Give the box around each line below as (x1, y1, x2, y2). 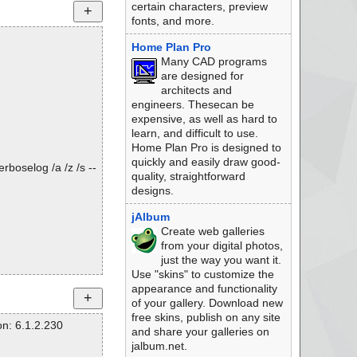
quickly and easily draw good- (131, 155, 280, 168)
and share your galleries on (131, 325, 269, 338)
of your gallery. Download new (131, 296, 283, 309)
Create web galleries (160, 225, 265, 237)
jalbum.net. (131, 339, 187, 352)
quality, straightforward (131, 170, 245, 182)
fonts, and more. (131, 14, 214, 27)
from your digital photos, (160, 239, 283, 252)
